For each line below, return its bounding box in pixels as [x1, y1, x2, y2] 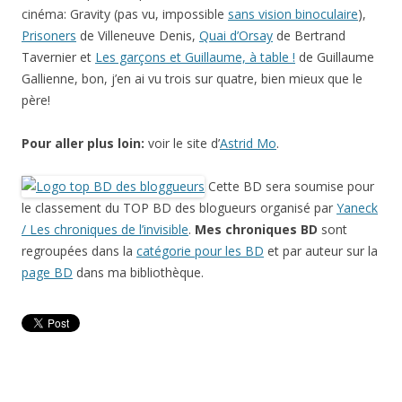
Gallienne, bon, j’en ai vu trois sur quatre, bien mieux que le [22, 70, 363, 88]
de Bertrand [273, 27, 345, 45]
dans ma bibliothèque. [73, 264, 204, 282]
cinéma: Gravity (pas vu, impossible [22, 5, 228, 23]
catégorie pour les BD [136, 242, 264, 260]
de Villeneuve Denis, [76, 27, 199, 45]
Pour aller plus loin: [22, 135, 148, 153]
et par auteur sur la [264, 242, 378, 260]
